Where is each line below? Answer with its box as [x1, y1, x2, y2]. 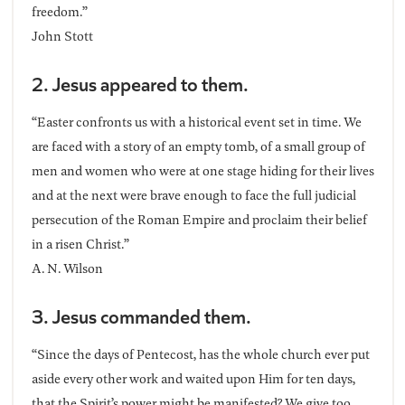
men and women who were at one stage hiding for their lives [31, 161, 374, 181]
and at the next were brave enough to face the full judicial [31, 185, 356, 205]
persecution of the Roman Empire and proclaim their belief [31, 210, 367, 230]
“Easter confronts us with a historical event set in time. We [31, 112, 362, 132]
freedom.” [31, 2, 88, 22]
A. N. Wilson [31, 259, 103, 278]
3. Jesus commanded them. [31, 302, 251, 330]
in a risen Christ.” [31, 234, 129, 254]
